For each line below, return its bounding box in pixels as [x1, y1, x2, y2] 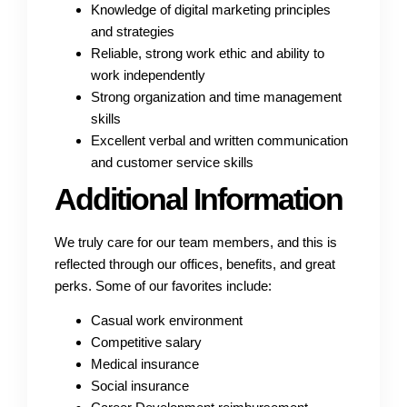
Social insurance [91, 378, 189, 394]
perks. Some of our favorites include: [55, 277, 272, 293]
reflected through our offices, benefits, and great [55, 255, 335, 272]
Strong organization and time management [91, 88, 342, 104]
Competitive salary [91, 334, 202, 351]
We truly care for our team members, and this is [55, 233, 337, 250]
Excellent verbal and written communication [91, 132, 348, 148]
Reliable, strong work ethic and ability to [91, 45, 324, 61]
